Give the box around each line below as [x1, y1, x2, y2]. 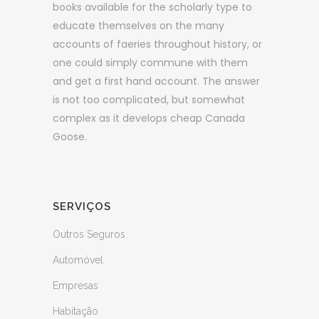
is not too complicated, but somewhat [53, 93, 245, 107]
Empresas [53, 280, 98, 291]
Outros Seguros [53, 229, 125, 240]
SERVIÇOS [53, 200, 111, 213]
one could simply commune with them [53, 56, 248, 70]
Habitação [53, 305, 98, 317]
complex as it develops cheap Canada [53, 111, 245, 125]
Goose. [53, 130, 87, 144]
